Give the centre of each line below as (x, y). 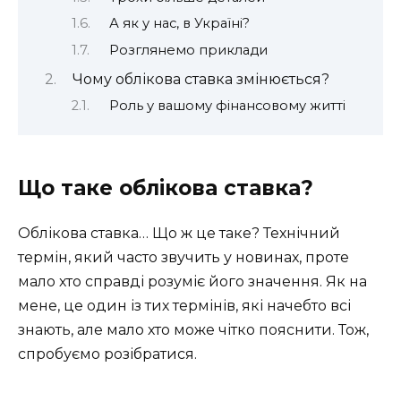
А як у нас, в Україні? (179, 24)
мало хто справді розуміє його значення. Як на (192, 281)
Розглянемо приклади (188, 50)
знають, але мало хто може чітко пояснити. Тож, (193, 329)
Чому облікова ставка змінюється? (200, 80)
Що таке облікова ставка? (166, 188)
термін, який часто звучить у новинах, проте (183, 257)
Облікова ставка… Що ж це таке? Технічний (179, 233)
